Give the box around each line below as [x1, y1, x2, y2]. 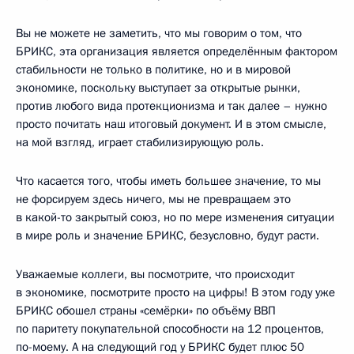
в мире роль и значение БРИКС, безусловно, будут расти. [16, 227, 319, 243]
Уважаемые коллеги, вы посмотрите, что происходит [16, 265, 295, 282]
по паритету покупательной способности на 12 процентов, [16, 320, 324, 337]
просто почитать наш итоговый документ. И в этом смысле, [16, 115, 326, 132]
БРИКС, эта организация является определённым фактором [16, 43, 337, 59]
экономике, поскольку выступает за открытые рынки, [16, 79, 300, 96]
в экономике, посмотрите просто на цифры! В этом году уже [16, 284, 335, 300]
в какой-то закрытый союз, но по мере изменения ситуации [16, 209, 334, 225]
